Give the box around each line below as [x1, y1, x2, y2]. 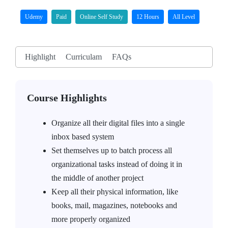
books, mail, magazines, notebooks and [51, 201, 177, 210]
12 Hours [136, 13, 159, 20]
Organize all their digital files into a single [51, 119, 185, 127]
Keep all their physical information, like [51, 187, 178, 196]
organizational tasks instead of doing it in [51, 160, 182, 168]
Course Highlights [27, 92, 107, 103]
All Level [173, 13, 195, 20]
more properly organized [51, 215, 130, 223]
